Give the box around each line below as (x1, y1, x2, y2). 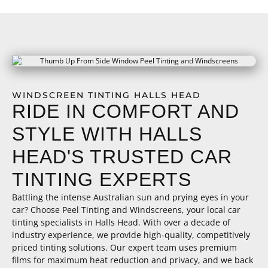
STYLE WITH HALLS (12, 123, 202, 145)
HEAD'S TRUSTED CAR (12, 145, 232, 167)
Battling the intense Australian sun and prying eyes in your (12, 191, 249, 203)
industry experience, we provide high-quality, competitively (12, 229, 250, 240)
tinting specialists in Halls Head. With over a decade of (12, 216, 230, 228)
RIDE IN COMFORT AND (12, 100, 239, 122)
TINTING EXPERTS (12, 168, 191, 190)
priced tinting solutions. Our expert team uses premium (12, 241, 237, 253)
